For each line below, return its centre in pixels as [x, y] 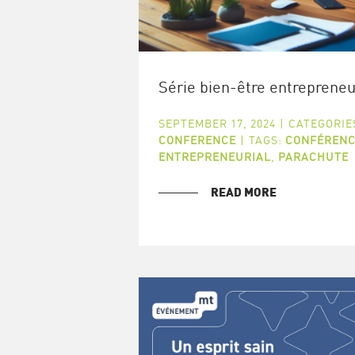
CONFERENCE [197, 139]
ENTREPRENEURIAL [214, 156]
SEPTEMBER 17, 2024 [217, 123]
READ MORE [243, 193]
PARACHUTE [313, 156]
